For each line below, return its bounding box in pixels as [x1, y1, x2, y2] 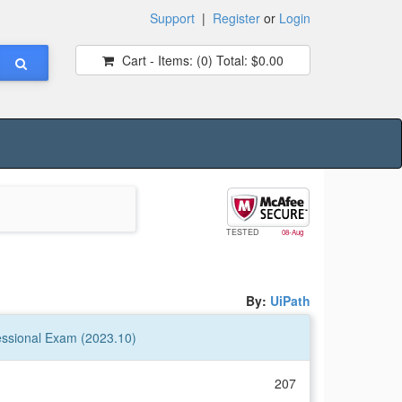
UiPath [270, 292, 310, 310]
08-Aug [281, 227, 303, 238]
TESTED [225, 226, 262, 239]
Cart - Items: [118, 51, 197, 69]
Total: [212, 51, 248, 69]
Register [213, 9, 260, 27]
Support [150, 9, 195, 27]
